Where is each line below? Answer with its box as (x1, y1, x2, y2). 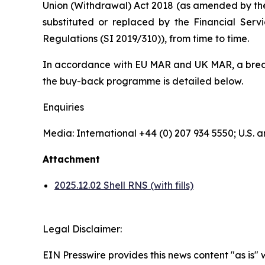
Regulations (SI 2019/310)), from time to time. (43, 32, 249, 44)
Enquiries (43, 101, 84, 113)
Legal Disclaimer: (43, 222, 122, 235)
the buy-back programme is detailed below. (43, 75, 243, 87)
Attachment (43, 153, 100, 165)
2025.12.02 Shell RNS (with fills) (54, 179, 193, 191)
